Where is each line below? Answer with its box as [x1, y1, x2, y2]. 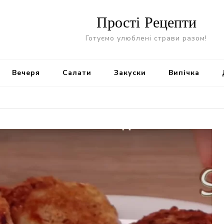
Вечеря [11, 68, 40, 77]
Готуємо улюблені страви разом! [85, 33, 207, 43]
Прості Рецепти [96, 13, 196, 31]
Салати [62, 68, 91, 77]
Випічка [168, 68, 199, 77]
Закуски [113, 68, 146, 77]
